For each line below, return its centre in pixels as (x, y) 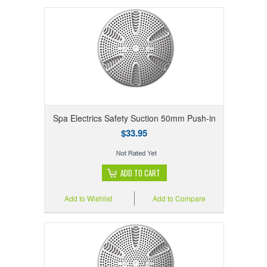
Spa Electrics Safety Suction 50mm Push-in (134, 118)
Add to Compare (179, 198)
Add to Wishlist (89, 198)
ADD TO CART (140, 173)
